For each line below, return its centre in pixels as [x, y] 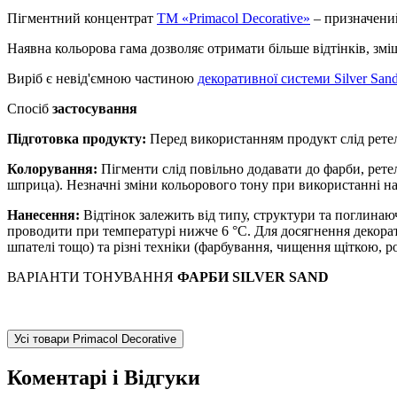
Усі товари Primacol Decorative [95, 339]
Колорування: [54, 168]
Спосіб [30, 108]
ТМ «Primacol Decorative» [234, 18]
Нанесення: [43, 214]
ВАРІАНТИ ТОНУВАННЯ [92, 276]
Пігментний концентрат [82, 18]
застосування [95, 108]
